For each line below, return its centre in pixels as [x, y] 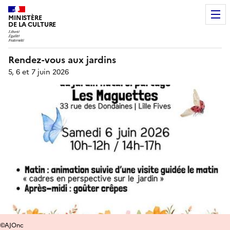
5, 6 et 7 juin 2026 [39, 72]
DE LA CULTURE [32, 24]
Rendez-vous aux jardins [62, 60]
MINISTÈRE [25, 18]
